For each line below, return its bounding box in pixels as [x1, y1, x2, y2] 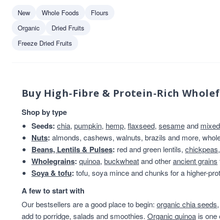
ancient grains [173, 156, 218, 166]
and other [139, 156, 173, 166]
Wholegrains [31, 156, 75, 166]
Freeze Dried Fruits [18, 38, 72, 48]
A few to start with [22, 185, 84, 196]
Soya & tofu [31, 167, 72, 178]
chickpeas [185, 144, 218, 154]
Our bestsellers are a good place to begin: [22, 199, 157, 209]
